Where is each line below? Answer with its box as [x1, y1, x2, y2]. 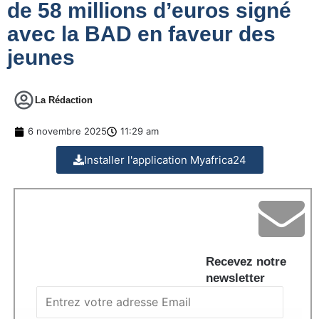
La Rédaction [35, 95, 93, 106]
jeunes [7, 46, 75, 70]
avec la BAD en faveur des [7, 22, 276, 46]
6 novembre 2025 [28, 125, 107, 137]
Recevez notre [206, 255, 286, 269]
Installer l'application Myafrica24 [83, 153, 246, 167]
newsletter [206, 271, 265, 286]
